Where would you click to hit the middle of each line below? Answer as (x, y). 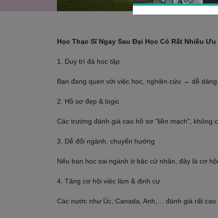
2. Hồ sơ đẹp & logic (88, 101)
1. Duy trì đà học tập (88, 61)
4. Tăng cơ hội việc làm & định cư (109, 181)
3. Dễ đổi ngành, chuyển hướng (106, 141)
